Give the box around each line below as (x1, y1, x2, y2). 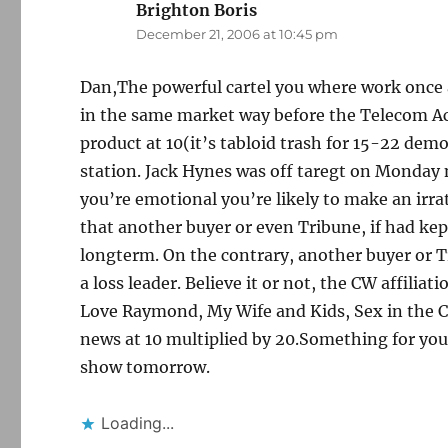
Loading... (101, 413, 175, 433)
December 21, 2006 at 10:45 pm (136, 26, 339, 42)
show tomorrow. (80, 357, 211, 377)
